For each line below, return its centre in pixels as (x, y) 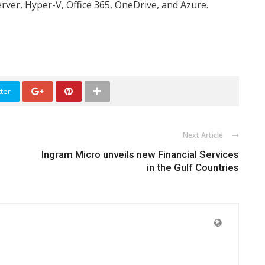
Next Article (203, 135)
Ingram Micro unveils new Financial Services (140, 154)
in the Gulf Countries (193, 167)
